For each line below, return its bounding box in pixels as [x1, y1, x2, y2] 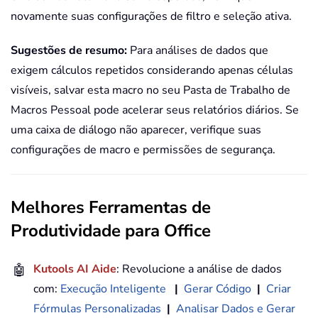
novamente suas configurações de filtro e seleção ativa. [11, 8, 292, 24]
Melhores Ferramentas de [11, 195, 211, 219]
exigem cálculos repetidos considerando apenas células [11, 62, 293, 78]
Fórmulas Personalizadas [33, 300, 161, 317]
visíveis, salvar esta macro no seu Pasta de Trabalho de [11, 82, 290, 98]
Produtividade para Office [11, 219, 211, 242]
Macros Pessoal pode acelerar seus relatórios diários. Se [11, 102, 299, 118]
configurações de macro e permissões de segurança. [11, 141, 275, 158]
